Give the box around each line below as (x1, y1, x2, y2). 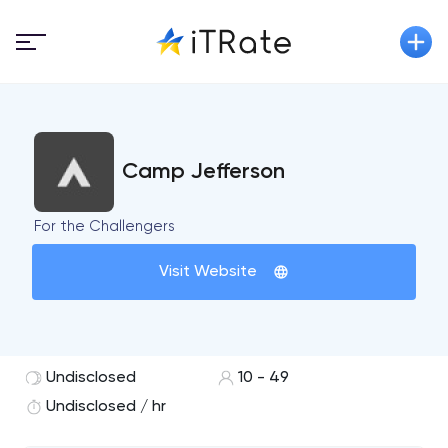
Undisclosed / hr (46, 399, 167, 415)
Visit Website (158, 264, 257, 280)
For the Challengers (34, 219, 176, 234)
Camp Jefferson (122, 161, 286, 183)
